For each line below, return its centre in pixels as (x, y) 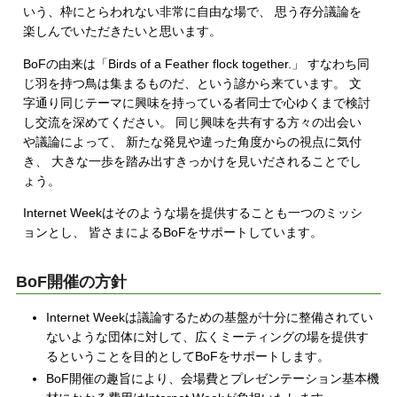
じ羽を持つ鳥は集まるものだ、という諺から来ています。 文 (193, 83)
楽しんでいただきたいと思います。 (123, 31)
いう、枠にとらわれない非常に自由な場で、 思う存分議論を (193, 12)
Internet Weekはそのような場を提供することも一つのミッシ (193, 213)
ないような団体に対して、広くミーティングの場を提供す (208, 336)
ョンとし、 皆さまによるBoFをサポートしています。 (173, 233)
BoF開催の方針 (71, 281)
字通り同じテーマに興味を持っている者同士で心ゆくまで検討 (197, 102)
